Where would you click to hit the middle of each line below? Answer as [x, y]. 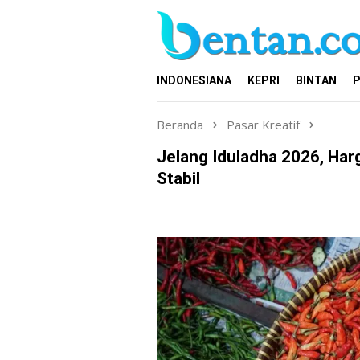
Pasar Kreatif [263, 125]
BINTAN [316, 80]
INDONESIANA [194, 80]
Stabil [178, 178]
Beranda [180, 125]
